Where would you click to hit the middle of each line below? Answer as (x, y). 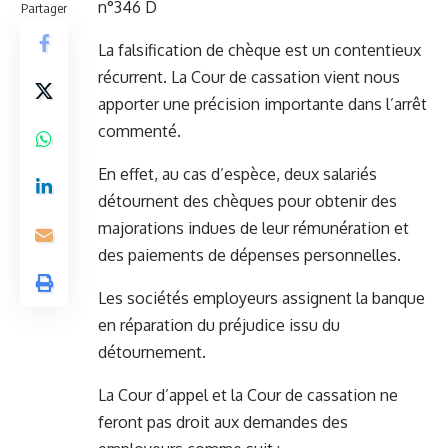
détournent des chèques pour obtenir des (247, 201)
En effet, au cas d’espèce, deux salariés (237, 174)
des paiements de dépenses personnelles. (249, 255)
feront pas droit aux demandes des (223, 422)
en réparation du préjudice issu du (219, 325)
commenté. (139, 131)
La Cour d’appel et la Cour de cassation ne (248, 395)
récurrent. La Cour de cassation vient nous (249, 77)
